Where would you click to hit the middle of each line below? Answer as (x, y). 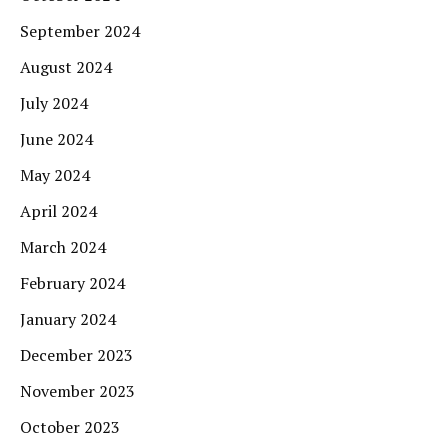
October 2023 (70, 427)
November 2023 (77, 391)
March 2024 (63, 247)
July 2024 (54, 103)
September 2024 (80, 31)
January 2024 (68, 319)
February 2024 (72, 283)
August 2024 (66, 67)
